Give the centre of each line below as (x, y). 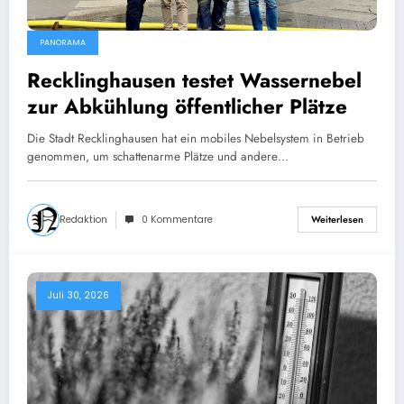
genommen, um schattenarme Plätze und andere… (158, 156)
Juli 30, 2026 (78, 295)
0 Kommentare (177, 219)
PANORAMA (63, 42)
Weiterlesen (337, 220)
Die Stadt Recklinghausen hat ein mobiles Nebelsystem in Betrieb (196, 138)
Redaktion (83, 219)
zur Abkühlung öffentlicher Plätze (187, 106)
